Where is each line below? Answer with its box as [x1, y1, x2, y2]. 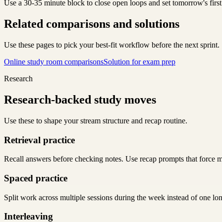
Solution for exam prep [104, 57, 175, 66]
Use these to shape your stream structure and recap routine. [4, 116, 187, 125]
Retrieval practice [4, 134, 75, 145]
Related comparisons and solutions [4, 17, 179, 31]
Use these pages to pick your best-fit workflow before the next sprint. [4, 40, 220, 49]
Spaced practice [4, 172, 67, 183]
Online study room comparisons [4, 57, 104, 66]
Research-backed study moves [4, 93, 156, 106]
